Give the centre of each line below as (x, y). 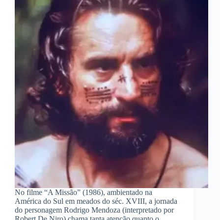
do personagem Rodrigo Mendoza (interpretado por (94, 210)
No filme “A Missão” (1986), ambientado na (83, 192)
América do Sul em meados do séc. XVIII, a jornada (96, 201)
